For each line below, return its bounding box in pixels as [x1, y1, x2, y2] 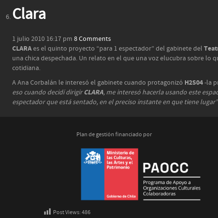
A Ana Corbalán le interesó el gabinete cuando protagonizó [12, 78, 184, 87]
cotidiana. [12, 64, 40, 73]
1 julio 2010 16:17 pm [12, 35, 73, 43]
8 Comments [74, 35, 111, 43]
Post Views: [53, 209, 81, 217]
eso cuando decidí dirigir [12, 88, 84, 97]
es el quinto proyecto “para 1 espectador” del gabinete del [33, 44, 204, 53]
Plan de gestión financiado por [76, 131, 152, 139]
